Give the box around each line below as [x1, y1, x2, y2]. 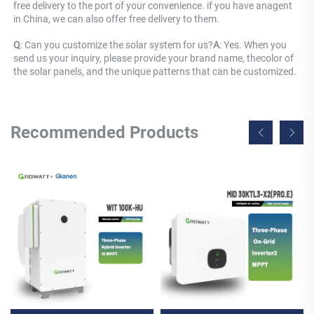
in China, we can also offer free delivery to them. [13, 13, 219, 25]
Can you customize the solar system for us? [25, 39, 213, 51]
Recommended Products [11, 122, 198, 142]
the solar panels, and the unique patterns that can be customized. [13, 66, 296, 78]
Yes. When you [224, 39, 287, 51]
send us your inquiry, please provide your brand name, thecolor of [13, 53, 294, 64]
